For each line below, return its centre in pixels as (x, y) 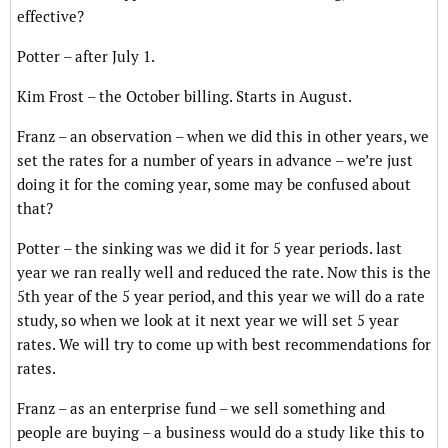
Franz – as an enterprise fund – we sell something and (201, 409)
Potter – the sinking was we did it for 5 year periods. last (209, 249)
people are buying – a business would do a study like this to (220, 433)
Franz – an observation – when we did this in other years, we (223, 137)
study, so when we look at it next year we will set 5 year (208, 321)
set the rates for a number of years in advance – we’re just (215, 161)
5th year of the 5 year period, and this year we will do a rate (221, 297)
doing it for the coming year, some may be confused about (214, 185)
